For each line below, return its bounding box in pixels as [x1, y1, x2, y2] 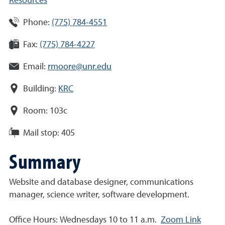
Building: [23, 84, 56, 93]
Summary [9, 147, 80, 174]
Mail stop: [23, 128, 59, 138]
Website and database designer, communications [9, 177, 193, 187]
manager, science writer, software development [9, 190, 187, 199]
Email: [23, 62, 46, 71]
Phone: [23, 18, 50, 27]
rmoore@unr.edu [48, 62, 111, 71]
